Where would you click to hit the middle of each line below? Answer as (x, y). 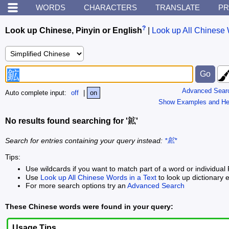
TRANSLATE (178, 7)
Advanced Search (156, 185)
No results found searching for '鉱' (72, 121)
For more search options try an (76, 185)
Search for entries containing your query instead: (85, 141)
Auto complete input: (37, 93)
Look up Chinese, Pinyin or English (74, 31)
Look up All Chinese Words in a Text (98, 177)
